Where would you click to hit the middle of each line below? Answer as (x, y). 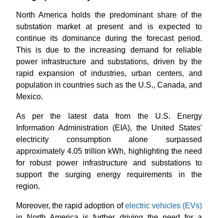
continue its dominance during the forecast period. (109, 38)
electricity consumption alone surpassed (109, 139)
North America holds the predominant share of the (109, 15)
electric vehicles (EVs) (163, 206)
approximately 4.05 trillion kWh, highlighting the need (109, 151)
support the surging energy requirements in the (109, 174)
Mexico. (30, 97)
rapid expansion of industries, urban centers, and (109, 73)
